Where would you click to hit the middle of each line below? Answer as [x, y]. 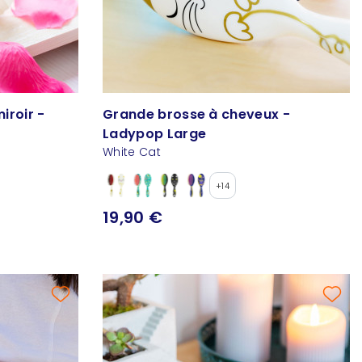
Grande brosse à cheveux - [196, 115]
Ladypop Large [155, 134]
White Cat [132, 152]
